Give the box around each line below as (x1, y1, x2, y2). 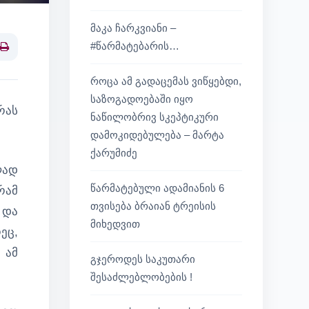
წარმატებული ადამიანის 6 (90, 182, 224, 194)
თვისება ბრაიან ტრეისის (90, 200, 216, 212)
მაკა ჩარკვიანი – (90, 22, 176, 34)
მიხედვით (90, 218, 140, 230)
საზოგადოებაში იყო (90, 93, 193, 105)
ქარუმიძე (90, 147, 137, 159)
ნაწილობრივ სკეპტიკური (90, 111, 219, 123)
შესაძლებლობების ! (90, 271, 192, 283)
